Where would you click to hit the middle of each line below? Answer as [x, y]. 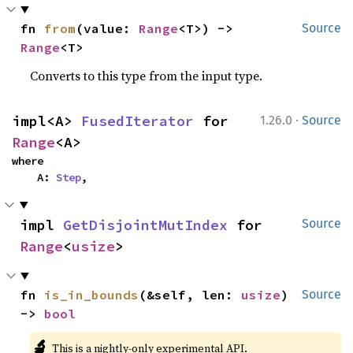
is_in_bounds [92, 294]
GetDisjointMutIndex [145, 225]
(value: [108, 28]
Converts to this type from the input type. [147, 75]
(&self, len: [190, 294]
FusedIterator [137, 121]
